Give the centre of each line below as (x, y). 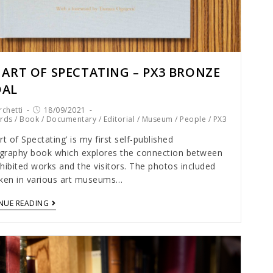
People (193, 119)
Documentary (71, 119)
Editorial (119, 119)
